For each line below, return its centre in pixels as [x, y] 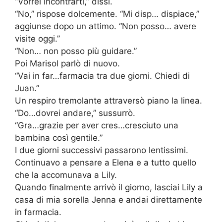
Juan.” [27, 88]
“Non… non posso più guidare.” [76, 51]
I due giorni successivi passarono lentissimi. [102, 150]
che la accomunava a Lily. [66, 175]
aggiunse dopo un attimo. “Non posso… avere [106, 27]
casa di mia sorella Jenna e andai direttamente [109, 200]
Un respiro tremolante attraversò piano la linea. [109, 101]
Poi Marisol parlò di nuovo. [67, 64]
